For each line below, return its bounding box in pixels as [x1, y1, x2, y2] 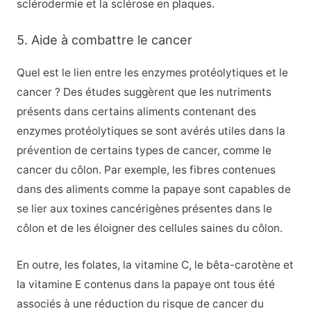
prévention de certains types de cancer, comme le [16, 144, 271, 158]
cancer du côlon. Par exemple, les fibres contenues [16, 163, 276, 177]
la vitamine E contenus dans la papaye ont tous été [16, 278, 275, 292]
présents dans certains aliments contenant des [16, 105, 256, 119]
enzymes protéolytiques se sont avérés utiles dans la [16, 124, 285, 138]
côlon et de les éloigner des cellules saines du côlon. [16, 221, 283, 235]
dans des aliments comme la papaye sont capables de [16, 183, 291, 196]
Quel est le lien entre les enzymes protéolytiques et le [16, 66, 288, 80]
